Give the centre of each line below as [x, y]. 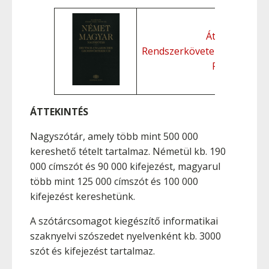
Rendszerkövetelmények [197, 51]
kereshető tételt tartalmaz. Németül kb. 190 [128, 151]
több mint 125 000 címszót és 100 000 [114, 181]
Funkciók [232, 66]
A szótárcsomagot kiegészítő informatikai [124, 221]
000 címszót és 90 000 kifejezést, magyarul [125, 166]
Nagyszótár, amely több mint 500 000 [114, 136]
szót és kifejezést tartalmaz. [92, 251]
